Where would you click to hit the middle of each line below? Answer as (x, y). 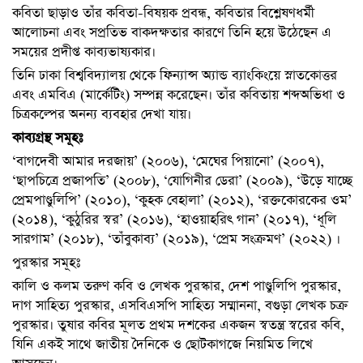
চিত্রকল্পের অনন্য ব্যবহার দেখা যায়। (102, 114)
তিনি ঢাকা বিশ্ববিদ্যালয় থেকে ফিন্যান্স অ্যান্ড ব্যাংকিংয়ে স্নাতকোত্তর (175, 75)
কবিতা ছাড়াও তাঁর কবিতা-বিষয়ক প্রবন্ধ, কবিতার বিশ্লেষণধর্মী (163, 13)
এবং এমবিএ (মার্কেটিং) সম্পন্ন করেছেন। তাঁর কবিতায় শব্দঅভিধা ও (179, 95)
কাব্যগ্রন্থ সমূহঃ (47, 138)
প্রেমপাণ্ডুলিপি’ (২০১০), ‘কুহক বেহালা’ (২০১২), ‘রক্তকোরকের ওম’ (182, 200)
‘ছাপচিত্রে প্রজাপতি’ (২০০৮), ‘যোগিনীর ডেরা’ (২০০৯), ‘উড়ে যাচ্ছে (182, 181)
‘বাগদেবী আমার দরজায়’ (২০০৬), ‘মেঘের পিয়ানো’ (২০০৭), (168, 161)
